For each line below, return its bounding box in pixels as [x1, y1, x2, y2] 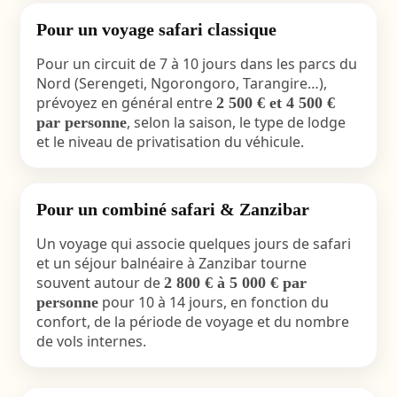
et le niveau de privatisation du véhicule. [35, 132, 304, 152]
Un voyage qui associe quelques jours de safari [35, 234, 351, 253]
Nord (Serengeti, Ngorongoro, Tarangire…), [35, 74, 327, 93]
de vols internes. [35, 331, 146, 351]
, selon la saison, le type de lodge [126, 113, 346, 132]
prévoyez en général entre [35, 93, 216, 113]
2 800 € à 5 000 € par [163, 274, 307, 292]
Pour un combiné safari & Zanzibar [35, 199, 309, 219]
